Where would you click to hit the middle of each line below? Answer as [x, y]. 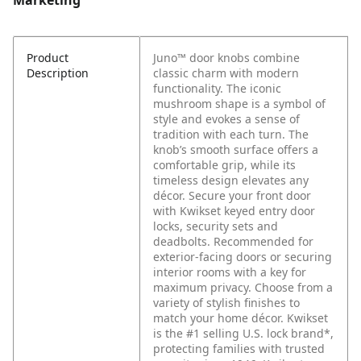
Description [58, 73]
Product [48, 58]
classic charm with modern [226, 73]
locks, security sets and [216, 226]
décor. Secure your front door [232, 196]
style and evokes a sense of [226, 119]
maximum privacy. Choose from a [243, 288]
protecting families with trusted [239, 349]
